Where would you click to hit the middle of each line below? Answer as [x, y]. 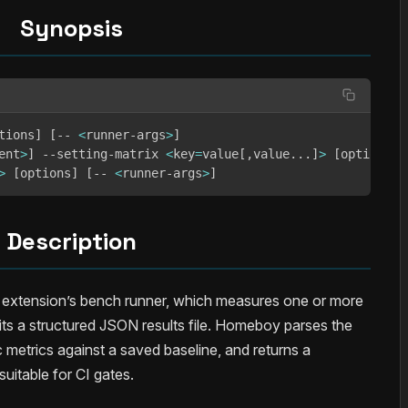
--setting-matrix [100, 153]
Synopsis [71, 28]
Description [71, 241]
